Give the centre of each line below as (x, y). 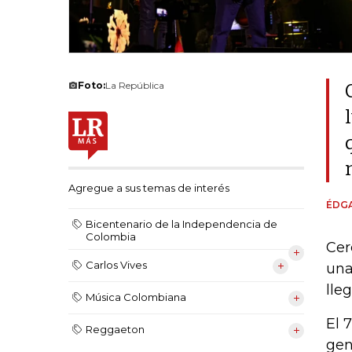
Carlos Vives (116, 265)
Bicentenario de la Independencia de (181, 224)
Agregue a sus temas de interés (149, 188)
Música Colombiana (136, 297)
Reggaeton (115, 330)
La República (135, 85)
